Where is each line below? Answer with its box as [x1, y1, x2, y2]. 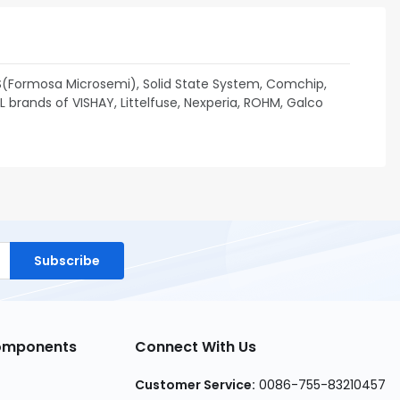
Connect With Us [135, 337, 256, 357]
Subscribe [33, 251, 100, 270]
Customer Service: [135, 376, 255, 394]
